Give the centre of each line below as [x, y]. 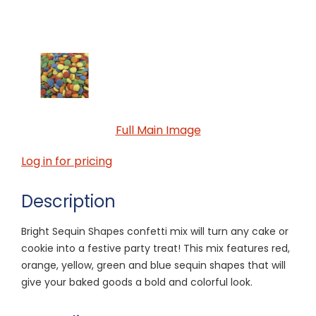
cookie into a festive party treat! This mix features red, [156, 248]
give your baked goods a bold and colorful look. [137, 282]
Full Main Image [158, 130]
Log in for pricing [67, 161]
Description [68, 201]
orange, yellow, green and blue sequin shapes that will [153, 265]
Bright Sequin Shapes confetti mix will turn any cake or [155, 231]
